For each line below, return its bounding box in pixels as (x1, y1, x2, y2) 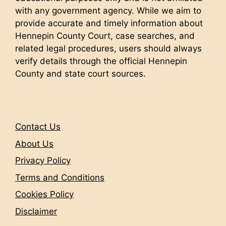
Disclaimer (15, 206, 57, 216)
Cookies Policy (15, 189, 74, 199)
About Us (15, 138, 53, 149)
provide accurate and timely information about (15, 18, 203, 28)
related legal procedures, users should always (15, 43, 202, 53)
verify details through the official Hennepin (15, 56, 187, 66)
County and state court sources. (15, 69, 146, 79)
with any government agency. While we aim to (15, 6, 201, 16)
